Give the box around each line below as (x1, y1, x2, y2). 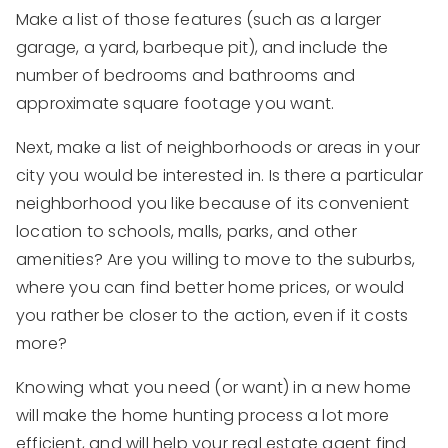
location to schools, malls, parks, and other (16, 220, 357, 244)
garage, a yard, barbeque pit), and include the (16, 36, 389, 60)
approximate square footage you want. (16, 92, 335, 116)
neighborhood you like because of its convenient (16, 192, 410, 216)
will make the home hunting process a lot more (16, 404, 390, 428)
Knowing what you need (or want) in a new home (16, 376, 412, 400)
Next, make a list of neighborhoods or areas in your (16, 136, 421, 160)
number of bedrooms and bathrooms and (16, 64, 356, 88)
